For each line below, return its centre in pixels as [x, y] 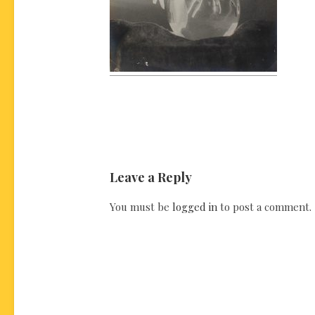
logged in [195, 207]
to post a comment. [264, 207]
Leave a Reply [151, 177]
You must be [141, 207]
